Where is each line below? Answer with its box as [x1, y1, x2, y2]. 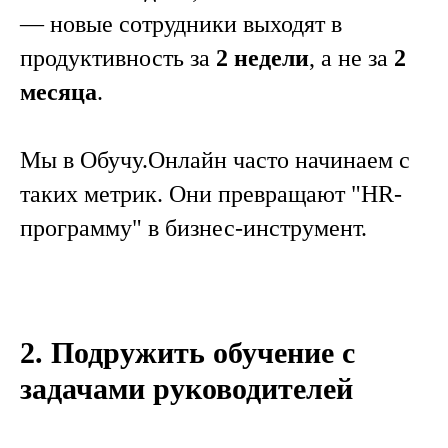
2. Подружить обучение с [20, 336, 355, 369]
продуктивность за [20, 45, 216, 71]
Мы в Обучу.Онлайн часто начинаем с [20, 147, 410, 173]
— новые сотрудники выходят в [20, 11, 342, 37]
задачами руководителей [20, 372, 353, 405]
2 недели [216, 45, 309, 71]
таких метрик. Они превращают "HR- [20, 181, 402, 207]
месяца [20, 79, 97, 105]
